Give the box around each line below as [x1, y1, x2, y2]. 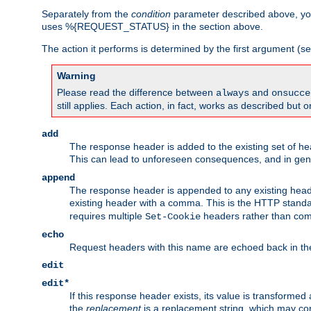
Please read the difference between [57, 87, 216, 99]
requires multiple [69, 210, 145, 222]
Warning [57, 70, 96, 82]
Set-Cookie [145, 211, 201, 223]
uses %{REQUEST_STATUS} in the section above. [42, 21, 263, 33]
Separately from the [42, 8, 131, 20]
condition [131, 8, 171, 20]
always [216, 87, 249, 99]
